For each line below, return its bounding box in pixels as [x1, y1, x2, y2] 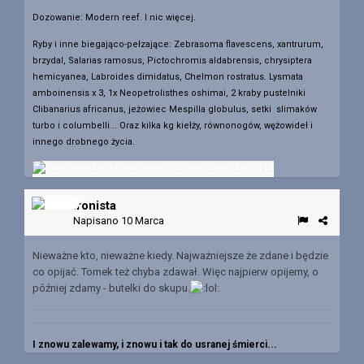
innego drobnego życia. [32, 136, 135, 148]
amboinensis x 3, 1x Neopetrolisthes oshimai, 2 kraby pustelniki [32, 88, 305, 99]
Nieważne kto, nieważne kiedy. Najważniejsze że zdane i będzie [32, 249, 328, 262]
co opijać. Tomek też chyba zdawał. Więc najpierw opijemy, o [32, 265, 318, 278]
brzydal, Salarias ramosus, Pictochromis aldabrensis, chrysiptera [32, 55, 312, 67]
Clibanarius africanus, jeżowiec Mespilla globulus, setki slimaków [32, 104, 317, 115]
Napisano [73, 214, 121, 227]
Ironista [73, 197, 116, 213]
